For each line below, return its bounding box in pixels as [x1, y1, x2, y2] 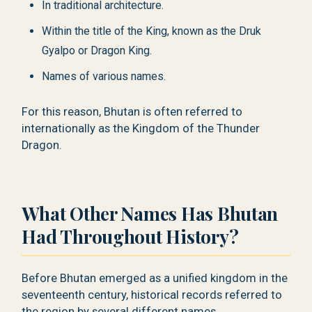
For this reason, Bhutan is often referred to [22, 105, 243, 119]
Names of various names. [42, 69, 166, 83]
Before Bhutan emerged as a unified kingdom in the [22, 271, 288, 285]
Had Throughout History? [22, 223, 239, 249]
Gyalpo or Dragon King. [42, 43, 153, 57]
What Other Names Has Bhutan [22, 200, 279, 226]
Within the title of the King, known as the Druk [42, 24, 262, 38]
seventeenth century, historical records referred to [22, 288, 283, 302]
